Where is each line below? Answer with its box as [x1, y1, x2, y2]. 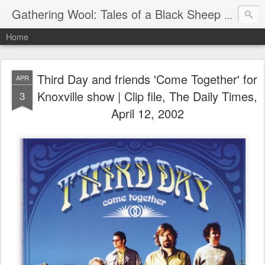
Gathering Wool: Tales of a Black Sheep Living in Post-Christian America [224, 9, 232, 21]
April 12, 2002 [111, 105, 184, 122]
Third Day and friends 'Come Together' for [37, 70, 257, 88]
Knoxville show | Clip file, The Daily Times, [37, 88, 257, 105]
